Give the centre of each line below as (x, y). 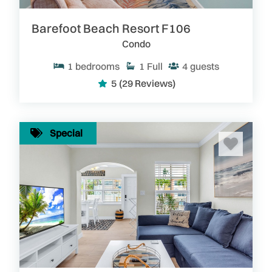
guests (205, 66)
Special (66, 133)
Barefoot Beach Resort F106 (111, 28)
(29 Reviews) (147, 83)
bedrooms (97, 66)
